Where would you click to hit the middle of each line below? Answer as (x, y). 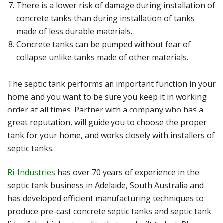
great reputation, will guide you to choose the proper (107, 122)
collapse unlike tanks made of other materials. (102, 57)
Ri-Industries (31, 172)
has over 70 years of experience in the (127, 172)
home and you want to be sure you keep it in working (107, 96)
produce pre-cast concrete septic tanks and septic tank (109, 211)
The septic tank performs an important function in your (111, 83)
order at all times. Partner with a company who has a (105, 109)
